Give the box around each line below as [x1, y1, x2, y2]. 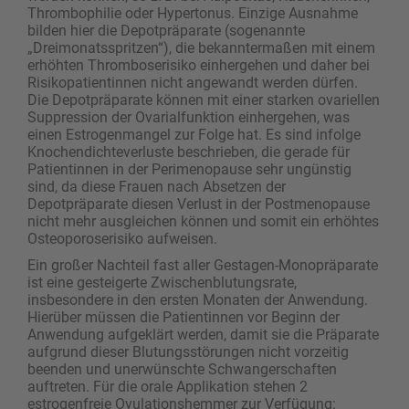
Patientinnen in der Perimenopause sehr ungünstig [27, 160, 351, 178]
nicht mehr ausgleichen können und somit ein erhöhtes [27, 212, 379, 230]
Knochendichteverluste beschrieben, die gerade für [27, 142, 350, 161]
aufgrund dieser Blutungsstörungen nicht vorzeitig [27, 342, 349, 361]
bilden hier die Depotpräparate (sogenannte [27, 21, 305, 39]
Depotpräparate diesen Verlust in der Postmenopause [27, 194, 370, 213]
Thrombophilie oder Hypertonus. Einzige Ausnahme [27, 4, 358, 22]
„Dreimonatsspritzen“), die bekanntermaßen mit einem [27, 38, 375, 57]
